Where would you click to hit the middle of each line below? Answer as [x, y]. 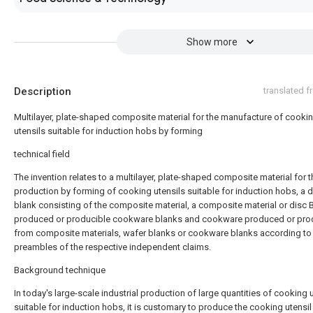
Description [43, 92]
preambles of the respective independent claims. [112, 247]
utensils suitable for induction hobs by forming [108, 131]
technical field [42, 154]
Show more [212, 42]
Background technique [60, 270]
